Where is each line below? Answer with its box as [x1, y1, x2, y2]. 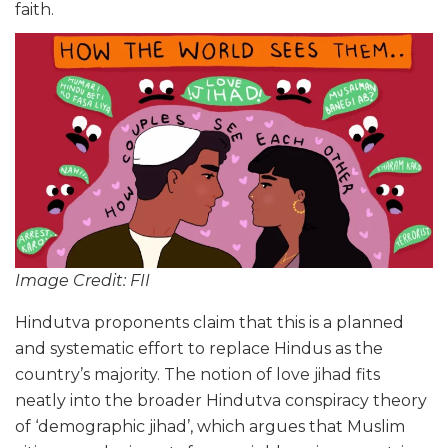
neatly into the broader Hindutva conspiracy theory [15, 391, 427, 411]
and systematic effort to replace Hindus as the [15, 339, 383, 359]
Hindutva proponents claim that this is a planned [15, 313, 404, 333]
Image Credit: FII [15, 271, 150, 291]
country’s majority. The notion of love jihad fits [15, 365, 380, 385]
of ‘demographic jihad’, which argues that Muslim [15, 417, 405, 437]
